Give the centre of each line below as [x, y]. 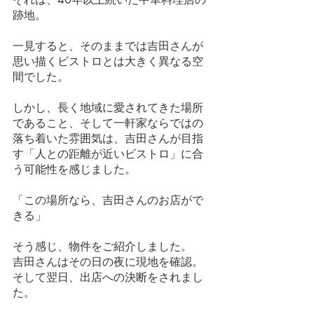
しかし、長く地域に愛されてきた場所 [108, 107]
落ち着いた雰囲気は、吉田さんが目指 [108, 138]
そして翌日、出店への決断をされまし [108, 277]
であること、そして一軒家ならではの [108, 123]
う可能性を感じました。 [74, 169]
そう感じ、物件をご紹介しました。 [102, 246]
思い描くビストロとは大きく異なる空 [108, 61]
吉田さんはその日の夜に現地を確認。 [108, 261]
